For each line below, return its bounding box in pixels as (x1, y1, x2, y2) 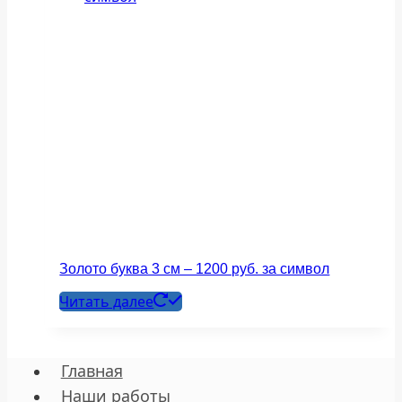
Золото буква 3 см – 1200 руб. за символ (59, 260, 330, 276)
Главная (60, 360, 123, 382)
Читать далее (59, 291, 154, 311)
